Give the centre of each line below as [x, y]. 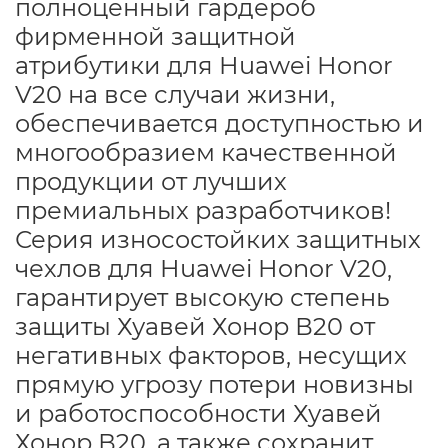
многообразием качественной [206, 152]
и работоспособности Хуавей [198, 413]
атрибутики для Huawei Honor [204, 65]
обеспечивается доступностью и [219, 123]
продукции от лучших [151, 181]
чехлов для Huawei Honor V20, [203, 268]
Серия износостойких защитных [218, 239]
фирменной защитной [155, 36]
